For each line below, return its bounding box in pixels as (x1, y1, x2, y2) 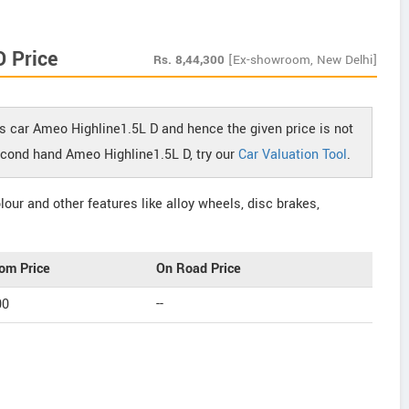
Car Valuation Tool (238, 145, 347, 164)
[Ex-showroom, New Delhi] (228, 51, 377, 68)
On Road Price (156, 259, 241, 278)
